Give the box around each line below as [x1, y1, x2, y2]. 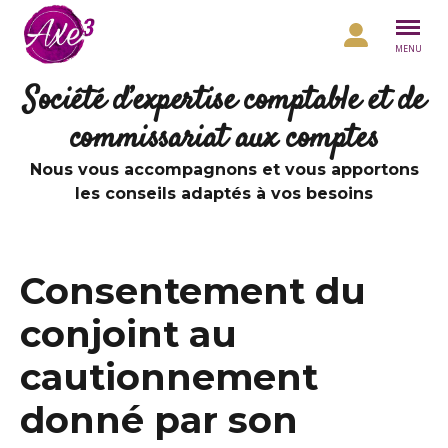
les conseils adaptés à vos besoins [75, 184, 373, 203]
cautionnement [20, 355, 318, 399]
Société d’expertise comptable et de [22, 78, 425, 124]
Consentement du [20, 269, 366, 313]
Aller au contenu [20, 12, 119, 30]
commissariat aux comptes [69, 116, 379, 162]
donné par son [20, 398, 298, 442]
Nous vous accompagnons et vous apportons [29, 160, 419, 179]
